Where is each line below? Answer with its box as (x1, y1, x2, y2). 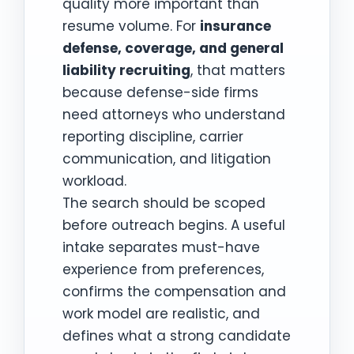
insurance (200, 16, 271, 36)
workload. (62, 171, 126, 190)
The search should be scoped (62, 193, 265, 213)
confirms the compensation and (62, 281, 286, 301)
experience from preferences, (62, 259, 264, 279)
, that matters (190, 60, 285, 80)
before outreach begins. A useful (62, 215, 285, 235)
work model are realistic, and (62, 303, 260, 323)
